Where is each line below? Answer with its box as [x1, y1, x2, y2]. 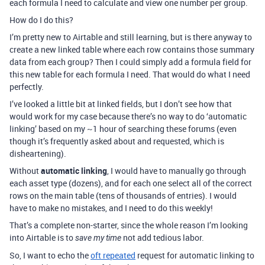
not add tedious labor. [121, 232, 204, 243]
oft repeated [91, 250, 135, 261]
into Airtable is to [9, 232, 75, 243]
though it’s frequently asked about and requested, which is [9, 135, 224, 147]
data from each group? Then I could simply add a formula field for [9, 56, 251, 67]
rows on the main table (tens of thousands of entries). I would [9, 190, 237, 201]
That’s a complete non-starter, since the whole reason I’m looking [9, 219, 248, 231]
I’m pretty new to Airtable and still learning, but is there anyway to [9, 31, 252, 43]
